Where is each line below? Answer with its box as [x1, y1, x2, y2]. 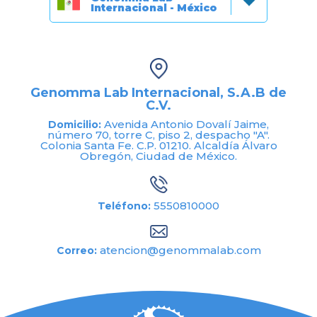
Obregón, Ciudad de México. [80, 149, 237, 163]
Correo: [56, 243, 100, 257]
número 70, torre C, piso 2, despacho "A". [47, 128, 270, 142]
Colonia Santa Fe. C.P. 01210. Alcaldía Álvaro [40, 139, 277, 153]
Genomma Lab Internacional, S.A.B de [30, 85, 287, 101]
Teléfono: [98, 200, 154, 213]
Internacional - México [91, 1, 217, 15]
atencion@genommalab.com [99, 243, 261, 257]
